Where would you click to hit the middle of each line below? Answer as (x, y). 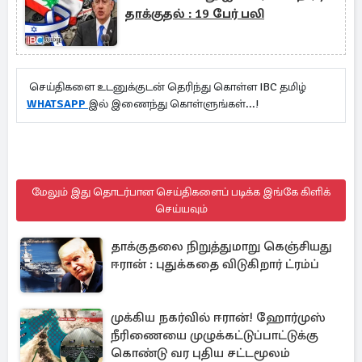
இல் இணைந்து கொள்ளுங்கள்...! (175, 104)
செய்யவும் (181, 209)
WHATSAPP (57, 104)
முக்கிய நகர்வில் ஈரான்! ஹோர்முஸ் (218, 318)
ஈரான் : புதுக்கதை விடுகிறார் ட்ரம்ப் (215, 264)
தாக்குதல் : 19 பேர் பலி (195, 14)
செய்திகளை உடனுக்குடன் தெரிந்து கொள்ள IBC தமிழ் (166, 87)
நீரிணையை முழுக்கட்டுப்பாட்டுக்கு (215, 335)
